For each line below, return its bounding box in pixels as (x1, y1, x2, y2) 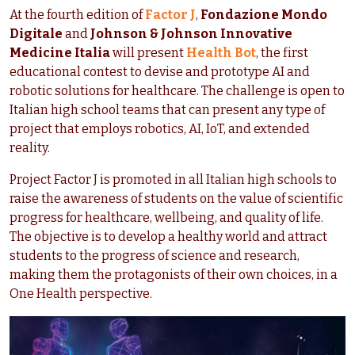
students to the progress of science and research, (10, 248, 300, 264)
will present (110, 45, 186, 61)
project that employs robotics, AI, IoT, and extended (10, 121, 310, 137)
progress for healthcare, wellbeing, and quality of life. (10, 210, 323, 226)
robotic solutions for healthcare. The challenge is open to (10, 83, 345, 99)
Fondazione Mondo (200, 7, 327, 23)
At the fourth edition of (10, 7, 145, 23)
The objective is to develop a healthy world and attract (10, 229, 327, 245)
